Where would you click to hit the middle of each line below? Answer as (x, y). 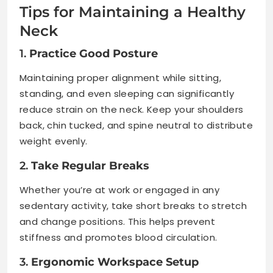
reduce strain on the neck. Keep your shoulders (132, 109)
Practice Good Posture (94, 54)
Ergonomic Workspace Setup (115, 262)
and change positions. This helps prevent (117, 222)
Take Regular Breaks (90, 166)
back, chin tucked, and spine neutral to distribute (136, 125)
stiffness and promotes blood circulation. (119, 237)
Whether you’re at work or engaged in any (119, 190)
